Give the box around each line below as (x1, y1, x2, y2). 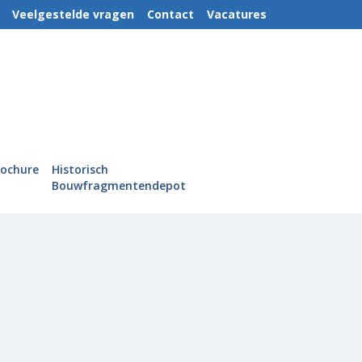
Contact (147, 6, 194, 22)
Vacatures (207, 6, 267, 22)
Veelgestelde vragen (12, 6, 134, 22)
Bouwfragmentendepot (51, 178, 186, 194)
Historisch (51, 162, 108, 178)
